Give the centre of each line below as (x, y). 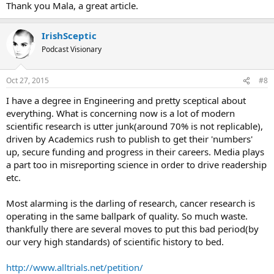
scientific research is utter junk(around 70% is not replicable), (135, 126)
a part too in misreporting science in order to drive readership (136, 165)
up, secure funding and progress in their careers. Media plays (135, 152)
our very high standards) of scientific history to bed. (115, 242)
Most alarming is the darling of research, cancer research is (131, 203)
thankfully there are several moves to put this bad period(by (132, 229)
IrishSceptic (69, 35)
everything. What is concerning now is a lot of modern (120, 113)
